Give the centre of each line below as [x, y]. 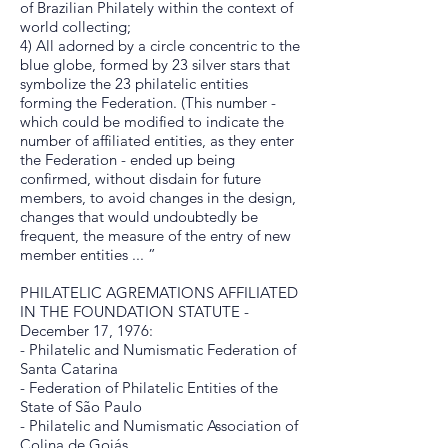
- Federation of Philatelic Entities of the [149, 387]
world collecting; [75, 26]
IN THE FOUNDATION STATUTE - [134, 311]
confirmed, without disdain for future [140, 178]
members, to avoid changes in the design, [158, 197]
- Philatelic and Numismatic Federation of [158, 349]
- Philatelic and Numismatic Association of [159, 425]
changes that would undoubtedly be [139, 216]
